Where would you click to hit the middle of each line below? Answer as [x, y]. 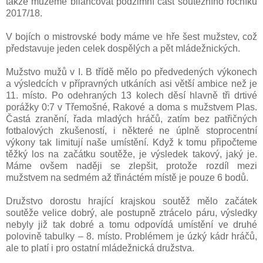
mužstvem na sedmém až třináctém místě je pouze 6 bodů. [127, 177]
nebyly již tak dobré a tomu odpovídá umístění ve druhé [131, 224]
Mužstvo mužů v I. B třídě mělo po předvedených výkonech [131, 72]
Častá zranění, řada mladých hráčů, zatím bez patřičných [131, 119]
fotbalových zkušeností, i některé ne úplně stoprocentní [131, 130]
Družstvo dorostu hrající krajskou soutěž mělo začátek [131, 201]
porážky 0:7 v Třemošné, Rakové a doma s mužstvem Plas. [131, 107]
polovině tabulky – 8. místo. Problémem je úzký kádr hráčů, [131, 236]
